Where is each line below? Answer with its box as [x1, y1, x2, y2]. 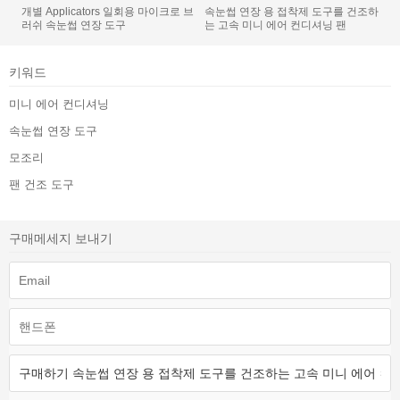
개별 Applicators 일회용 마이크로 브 [21, 5, 194, 19]
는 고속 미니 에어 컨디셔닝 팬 [204, 19, 346, 32]
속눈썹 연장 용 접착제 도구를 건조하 [204, 5, 379, 19]
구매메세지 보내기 [9, 231, 112, 246]
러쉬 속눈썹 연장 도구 [21, 19, 126, 32]
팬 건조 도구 [9, 178, 74, 192]
